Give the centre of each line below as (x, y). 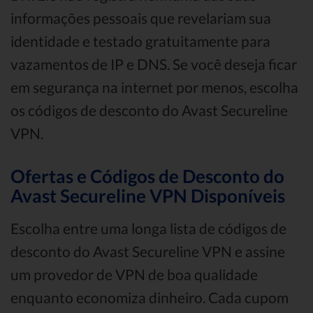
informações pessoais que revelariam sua (141, 18)
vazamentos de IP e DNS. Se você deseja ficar (154, 64)
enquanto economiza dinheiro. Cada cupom (150, 298)
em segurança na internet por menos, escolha (154, 87)
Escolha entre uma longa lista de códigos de (148, 228)
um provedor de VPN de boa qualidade (134, 275)
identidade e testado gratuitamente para (140, 41)
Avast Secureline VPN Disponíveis (148, 196)
